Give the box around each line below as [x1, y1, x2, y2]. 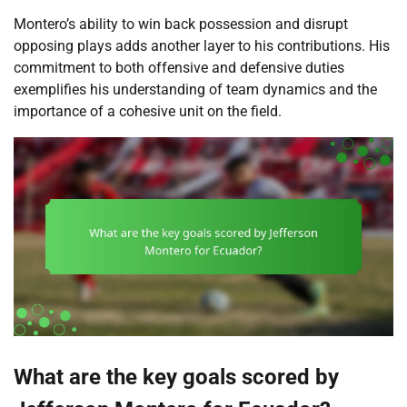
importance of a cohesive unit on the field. [14, 102, 282, 120]
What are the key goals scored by [14, 363, 339, 390]
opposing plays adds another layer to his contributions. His [14, 36, 390, 55]
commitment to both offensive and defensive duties [14, 58, 344, 76]
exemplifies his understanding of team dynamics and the [14, 80, 377, 98]
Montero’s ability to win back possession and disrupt [14, 15, 348, 33]
